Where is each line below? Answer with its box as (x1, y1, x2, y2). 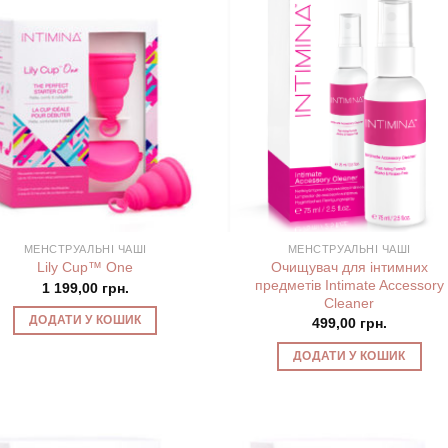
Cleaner (324, 294, 375, 311)
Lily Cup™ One (37, 259, 134, 276)
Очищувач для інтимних (270, 258, 428, 275)
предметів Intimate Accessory (254, 276, 444, 293)
